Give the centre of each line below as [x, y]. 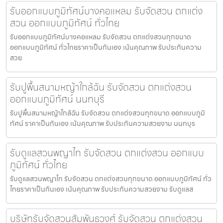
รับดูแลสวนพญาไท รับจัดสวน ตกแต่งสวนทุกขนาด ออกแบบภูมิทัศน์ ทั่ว [111, 178]
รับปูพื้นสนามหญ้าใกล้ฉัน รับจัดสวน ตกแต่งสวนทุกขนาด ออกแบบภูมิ [108, 113]
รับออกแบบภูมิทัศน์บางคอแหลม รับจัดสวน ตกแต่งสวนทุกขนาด [101, 37]
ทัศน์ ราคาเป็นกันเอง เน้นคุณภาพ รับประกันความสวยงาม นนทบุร [103, 123]
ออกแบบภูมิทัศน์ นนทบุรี [57, 99]
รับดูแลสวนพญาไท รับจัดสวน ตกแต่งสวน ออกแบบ [107, 153]
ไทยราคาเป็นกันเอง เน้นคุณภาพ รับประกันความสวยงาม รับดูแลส [102, 189]
